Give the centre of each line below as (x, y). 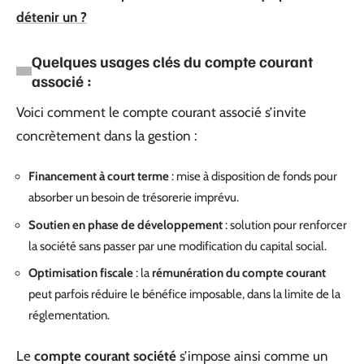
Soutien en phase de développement (126, 225)
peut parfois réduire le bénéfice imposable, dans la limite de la (184, 294)
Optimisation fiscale (81, 273)
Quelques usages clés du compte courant (172, 61)
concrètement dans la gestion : (107, 135)
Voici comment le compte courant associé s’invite (161, 112)
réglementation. (69, 315)
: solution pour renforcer (285, 225)
